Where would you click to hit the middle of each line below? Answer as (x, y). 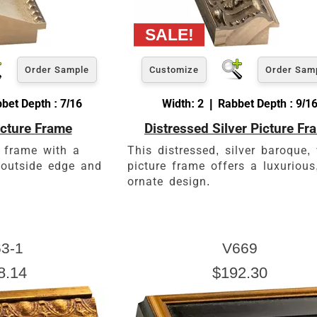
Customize (174, 69)
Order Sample (57, 69)
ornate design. (169, 181)
